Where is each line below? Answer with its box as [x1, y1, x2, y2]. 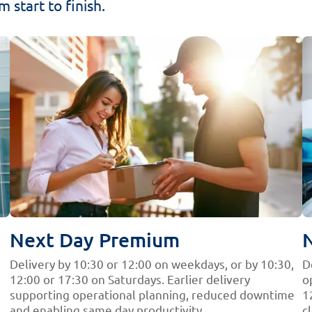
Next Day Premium [9, 227, 180, 251]
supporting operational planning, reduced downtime [9, 286, 295, 302]
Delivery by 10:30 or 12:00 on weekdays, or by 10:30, [9, 256, 294, 271]
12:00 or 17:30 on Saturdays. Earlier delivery [9, 271, 250, 286]
